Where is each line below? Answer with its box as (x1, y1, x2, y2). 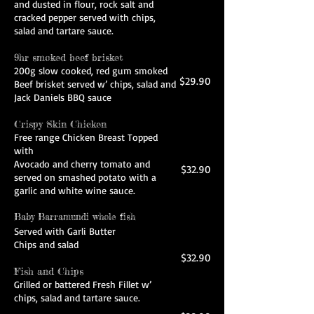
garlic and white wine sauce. (14, 184, 135, 196)
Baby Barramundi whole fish (14, 211, 139, 222)
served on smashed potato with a (14, 171, 156, 183)
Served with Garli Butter (14, 225, 116, 237)
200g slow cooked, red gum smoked (14, 64, 168, 76)
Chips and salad (14, 238, 78, 250)
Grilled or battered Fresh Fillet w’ (14, 278, 151, 290)
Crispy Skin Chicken (14, 118, 121, 130)
